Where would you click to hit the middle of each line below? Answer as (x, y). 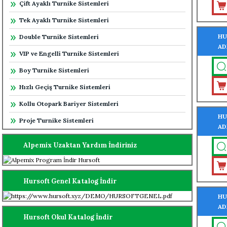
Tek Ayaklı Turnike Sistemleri (64, 20)
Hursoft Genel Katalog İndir (70, 181)
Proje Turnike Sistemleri (56, 120)
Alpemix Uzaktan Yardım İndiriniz (80, 145)
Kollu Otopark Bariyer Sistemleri (69, 104)
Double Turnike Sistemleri (59, 37)
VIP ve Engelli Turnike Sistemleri (69, 53)
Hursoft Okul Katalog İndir (68, 217)
